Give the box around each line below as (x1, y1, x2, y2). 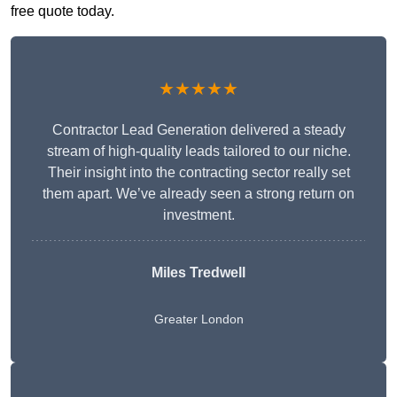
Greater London (153, 312, 244, 327)
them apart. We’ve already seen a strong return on (43, 186, 354, 202)
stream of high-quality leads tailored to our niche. (46, 144, 351, 160)
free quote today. (11, 4, 114, 19)
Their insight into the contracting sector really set (47, 165, 350, 181)
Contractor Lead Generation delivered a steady (51, 122, 346, 138)
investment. (162, 207, 235, 223)
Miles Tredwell (152, 265, 245, 281)
